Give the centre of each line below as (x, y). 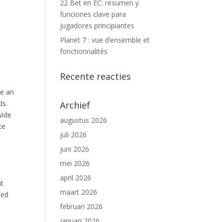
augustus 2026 (83, 120)
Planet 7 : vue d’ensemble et (105, 40)
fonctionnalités (84, 51)
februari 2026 (81, 206)
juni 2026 (75, 149)
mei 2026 (75, 163)
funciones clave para (93, 14)
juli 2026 (73, 135)
